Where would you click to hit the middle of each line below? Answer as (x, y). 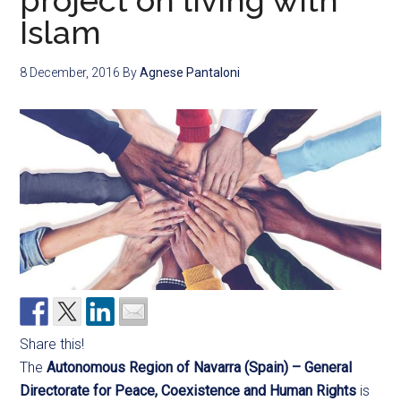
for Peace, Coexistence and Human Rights (225, 390)
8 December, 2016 (70, 73)
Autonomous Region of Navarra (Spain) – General (200, 367)
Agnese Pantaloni (190, 73)
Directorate (57, 390)
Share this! (52, 344)
